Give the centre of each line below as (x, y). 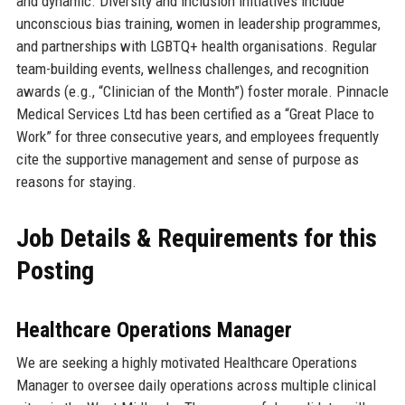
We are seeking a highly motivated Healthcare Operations (186, 362)
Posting (55, 270)
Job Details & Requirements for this (196, 238)
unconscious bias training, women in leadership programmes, (198, 23)
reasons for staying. (76, 181)
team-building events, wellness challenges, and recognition (192, 68)
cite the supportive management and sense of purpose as (187, 159)
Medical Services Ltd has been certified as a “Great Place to (195, 113)
